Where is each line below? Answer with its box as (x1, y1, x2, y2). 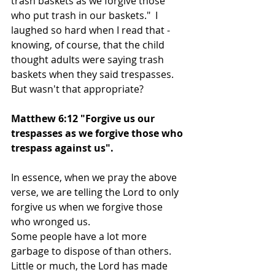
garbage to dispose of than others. (11, 244, 176, 258)
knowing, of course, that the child (11, 38, 167, 52)
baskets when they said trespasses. (11, 68, 176, 81)
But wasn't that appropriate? (11, 82, 144, 96)
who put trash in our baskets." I (11, 9, 160, 22)
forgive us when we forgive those (11, 200, 165, 214)
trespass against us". (11, 141, 114, 155)
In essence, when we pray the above (11, 171, 179, 184)
